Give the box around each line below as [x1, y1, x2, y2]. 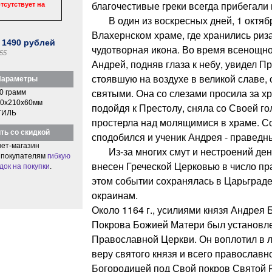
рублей [21, 37, 56, 47]
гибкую [47, 151, 70, 160]
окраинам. [91, 188, 138, 202]
